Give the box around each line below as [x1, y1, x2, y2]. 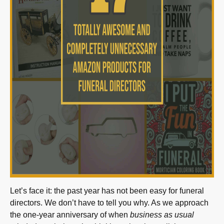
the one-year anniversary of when [10, 210, 130, 219]
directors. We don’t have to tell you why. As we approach [10, 198, 208, 207]
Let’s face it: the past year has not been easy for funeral [10, 186, 204, 195]
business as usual [130, 210, 194, 219]
